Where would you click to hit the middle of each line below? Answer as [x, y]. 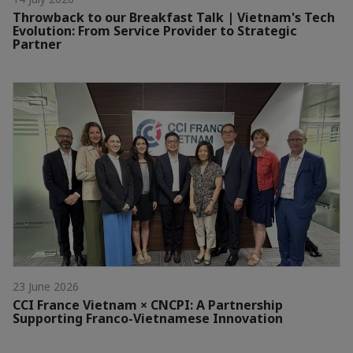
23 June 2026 [46, 286]
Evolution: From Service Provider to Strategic [155, 30]
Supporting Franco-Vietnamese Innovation [148, 318]
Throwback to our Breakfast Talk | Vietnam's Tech [174, 17]
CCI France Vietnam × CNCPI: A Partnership [148, 305]
